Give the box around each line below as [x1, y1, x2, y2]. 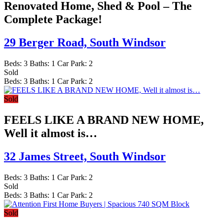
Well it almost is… [4, 127, 97, 140]
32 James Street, [4, 150, 90, 163]
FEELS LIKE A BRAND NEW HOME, [4, 113, 204, 127]
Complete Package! [4, 13, 102, 26]
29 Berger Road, [4, 36, 90, 49]
